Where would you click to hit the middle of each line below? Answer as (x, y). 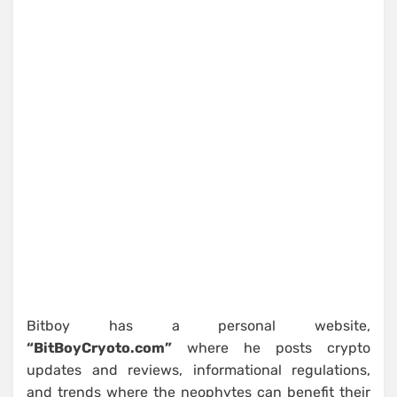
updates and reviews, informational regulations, (198, 370)
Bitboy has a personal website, (198, 326)
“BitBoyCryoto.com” (99, 348)
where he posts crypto (271, 348)
